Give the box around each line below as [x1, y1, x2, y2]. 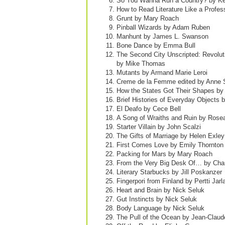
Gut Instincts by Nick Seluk [117, 195, 197, 203]
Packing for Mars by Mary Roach [117, 150, 212, 158]
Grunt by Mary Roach [117, 15, 179, 22]
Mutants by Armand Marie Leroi [117, 69, 207, 76]
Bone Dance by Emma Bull [117, 42, 195, 49]
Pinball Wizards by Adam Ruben [117, 24, 210, 31]
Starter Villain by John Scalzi [117, 123, 201, 131]
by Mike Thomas [117, 60, 165, 67]
